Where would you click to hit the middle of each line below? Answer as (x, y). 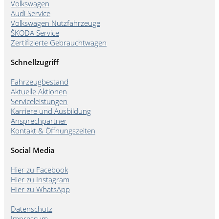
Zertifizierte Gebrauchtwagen (59, 43)
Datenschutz (32, 208)
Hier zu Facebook (39, 169)
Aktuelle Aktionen (39, 91)
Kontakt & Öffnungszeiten (53, 130)
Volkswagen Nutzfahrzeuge (55, 23)
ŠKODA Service (35, 33)
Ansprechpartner (39, 120)
